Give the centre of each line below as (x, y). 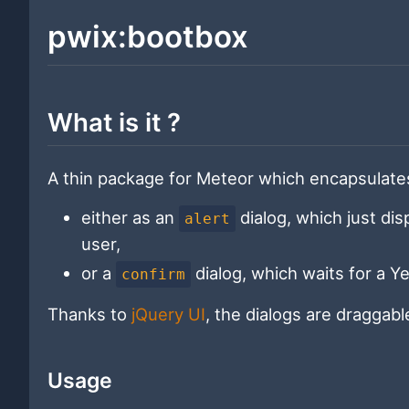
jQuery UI (168, 315)
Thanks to (89, 315)
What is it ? (114, 122)
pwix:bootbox (148, 37)
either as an (130, 218)
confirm (154, 275)
